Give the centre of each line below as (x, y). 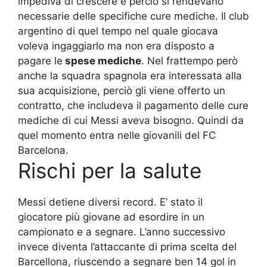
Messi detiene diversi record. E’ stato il (110, 202)
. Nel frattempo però (190, 60)
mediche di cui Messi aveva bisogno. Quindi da (131, 120)
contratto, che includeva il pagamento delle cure (133, 105)
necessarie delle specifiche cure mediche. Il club (133, 16)
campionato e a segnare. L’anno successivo (122, 232)
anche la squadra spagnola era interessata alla (130, 75)
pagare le (40, 60)
